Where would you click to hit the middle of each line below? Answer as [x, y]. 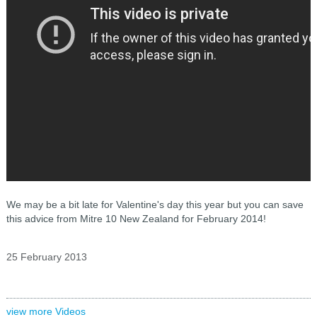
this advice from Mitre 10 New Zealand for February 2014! [136, 219]
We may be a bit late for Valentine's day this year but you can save [155, 204]
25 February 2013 [46, 257]
